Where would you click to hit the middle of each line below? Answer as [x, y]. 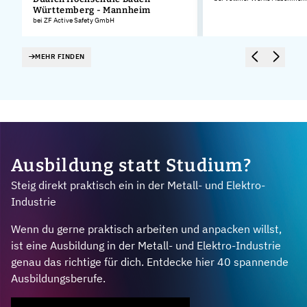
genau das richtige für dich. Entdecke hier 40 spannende [150, 262]
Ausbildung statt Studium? [131, 166]
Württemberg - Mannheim [92, 10]
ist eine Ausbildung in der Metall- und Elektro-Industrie [146, 246]
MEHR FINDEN [60, 57]
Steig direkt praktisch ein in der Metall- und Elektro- [138, 185]
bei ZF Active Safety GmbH [74, 20]
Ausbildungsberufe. [58, 279]
